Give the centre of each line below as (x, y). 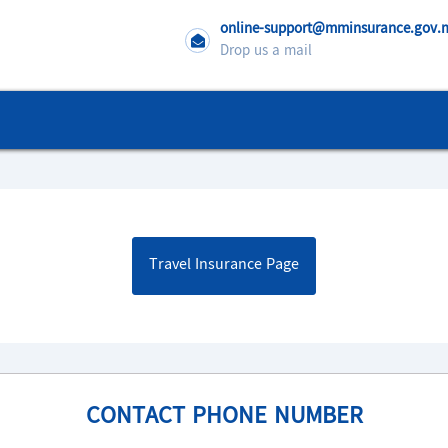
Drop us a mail (266, 51)
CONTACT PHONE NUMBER (224, 417)
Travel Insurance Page (224, 265)
